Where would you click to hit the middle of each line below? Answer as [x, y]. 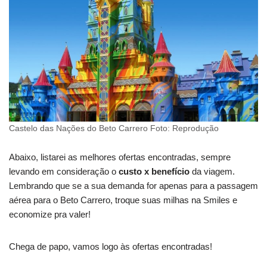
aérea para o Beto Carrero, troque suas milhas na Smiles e [123, 200]
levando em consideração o [64, 171]
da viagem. [212, 171]
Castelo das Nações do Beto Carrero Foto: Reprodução [114, 128]
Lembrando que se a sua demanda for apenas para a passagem [133, 185]
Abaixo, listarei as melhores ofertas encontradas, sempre [120, 157]
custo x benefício [154, 171]
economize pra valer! [50, 214]
